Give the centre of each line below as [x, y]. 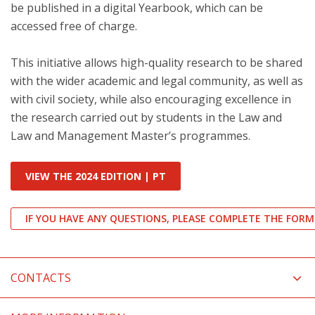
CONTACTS [41, 278]
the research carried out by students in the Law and [146, 117]
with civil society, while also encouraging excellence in [151, 99]
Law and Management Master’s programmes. [130, 136]
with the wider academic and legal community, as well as [157, 81]
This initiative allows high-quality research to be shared [156, 63]
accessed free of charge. [74, 26]
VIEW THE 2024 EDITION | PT [96, 176]
